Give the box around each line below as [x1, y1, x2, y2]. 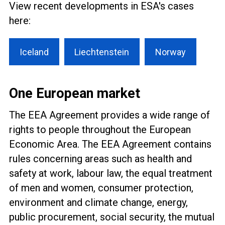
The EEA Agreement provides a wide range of [9, 108, 210, 121]
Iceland [19, 47, 49, 58]
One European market [9, 85, 141, 101]
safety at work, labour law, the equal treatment [9, 167, 213, 179]
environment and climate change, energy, [9, 196, 188, 208]
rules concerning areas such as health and [9, 152, 192, 165]
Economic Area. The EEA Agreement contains [9, 138, 212, 150]
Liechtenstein [74, 47, 130, 58]
